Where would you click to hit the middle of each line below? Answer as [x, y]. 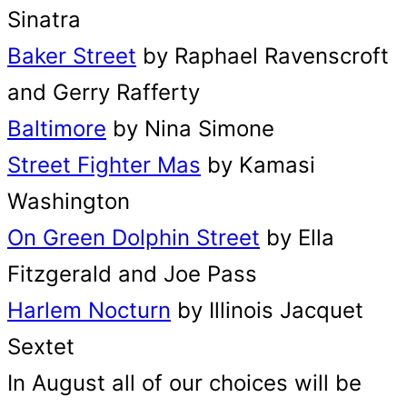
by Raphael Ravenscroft [263, 56]
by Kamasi [258, 165]
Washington [69, 201]
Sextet [41, 347]
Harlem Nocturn [89, 310]
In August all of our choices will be [184, 383]
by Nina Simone [190, 129]
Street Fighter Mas [104, 165]
